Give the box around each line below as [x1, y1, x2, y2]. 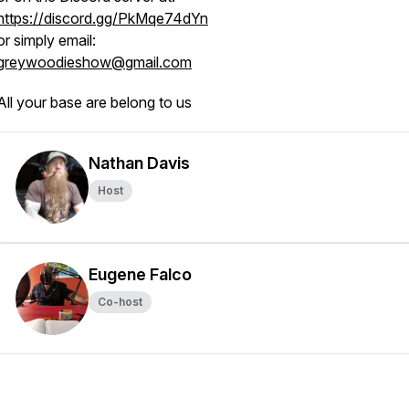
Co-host [98, 295, 142, 309]
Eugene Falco [89, 265, 192, 284]
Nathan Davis [89, 153, 190, 173]
